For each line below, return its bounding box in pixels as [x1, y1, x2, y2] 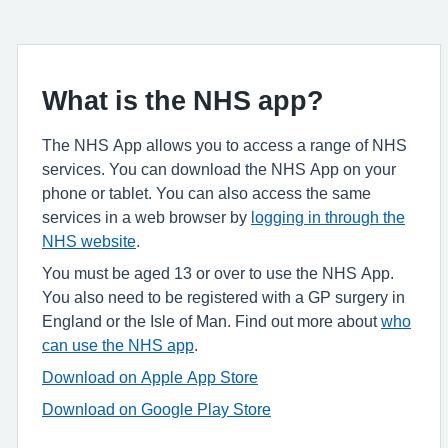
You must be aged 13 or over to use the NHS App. [42, 265, 394, 281]
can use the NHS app [42, 337, 194, 353]
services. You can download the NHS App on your [42, 161, 396, 177]
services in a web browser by [42, 209, 251, 225]
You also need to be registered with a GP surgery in [42, 289, 405, 305]
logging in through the [251, 209, 405, 225]
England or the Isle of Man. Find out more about [42, 313, 381, 329]
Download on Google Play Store [42, 401, 271, 417]
